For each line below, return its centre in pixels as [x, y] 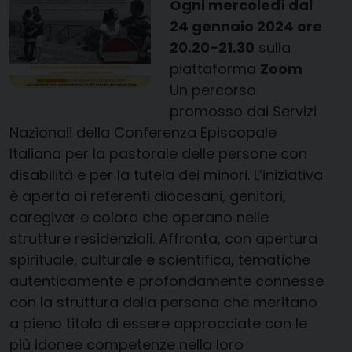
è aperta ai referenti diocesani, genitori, [148, 196]
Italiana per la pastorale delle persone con [158, 154]
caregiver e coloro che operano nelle [139, 217]
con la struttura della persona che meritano [163, 302]
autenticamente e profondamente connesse [167, 281]
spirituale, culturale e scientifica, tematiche [160, 260]
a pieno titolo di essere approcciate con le [158, 323]
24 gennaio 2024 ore [246, 26]
